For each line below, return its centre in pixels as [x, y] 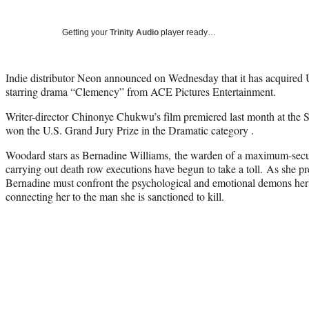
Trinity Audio [134, 32]
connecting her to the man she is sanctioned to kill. [115, 196]
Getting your [86, 32]
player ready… [187, 32]
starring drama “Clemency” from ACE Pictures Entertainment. [141, 91]
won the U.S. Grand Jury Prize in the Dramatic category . [130, 130]
